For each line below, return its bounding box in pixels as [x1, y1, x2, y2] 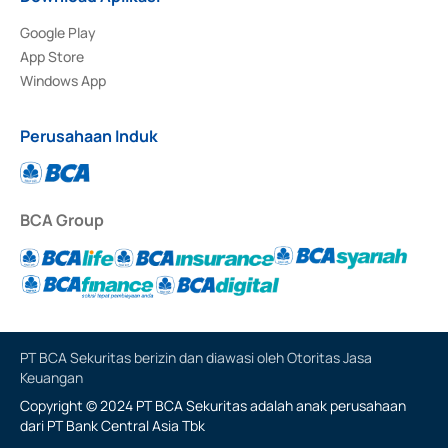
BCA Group [20, 209, 104, 232]
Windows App [20, 71, 106, 91]
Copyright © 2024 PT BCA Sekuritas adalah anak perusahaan [20, 396, 406, 416]
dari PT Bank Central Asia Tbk [20, 416, 205, 436]
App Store [20, 47, 84, 67]
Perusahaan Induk [20, 125, 158, 148]
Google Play [20, 23, 96, 43]
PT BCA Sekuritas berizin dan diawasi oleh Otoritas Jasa [20, 348, 372, 368]
